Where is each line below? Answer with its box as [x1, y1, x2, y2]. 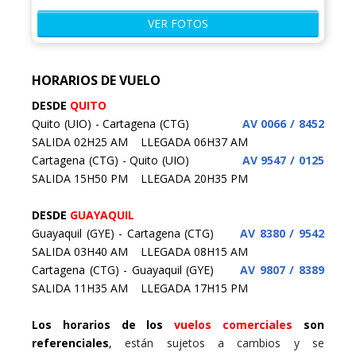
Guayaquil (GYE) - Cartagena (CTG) [32, 225, 232, 241]
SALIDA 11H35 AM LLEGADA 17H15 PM [32, 280, 248, 296]
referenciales [32, 335, 109, 350]
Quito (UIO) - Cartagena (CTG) [32, 115, 242, 131]
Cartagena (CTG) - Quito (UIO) [32, 152, 242, 168]
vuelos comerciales [174, 316, 293, 332]
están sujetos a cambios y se [125, 335, 325, 350]
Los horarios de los [32, 316, 175, 332]
